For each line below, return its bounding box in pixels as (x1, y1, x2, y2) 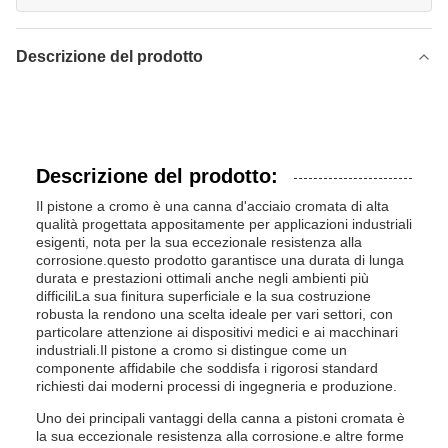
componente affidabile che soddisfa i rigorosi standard (36, 360, 378, 376)
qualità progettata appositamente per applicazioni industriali (36, 216, 412, 232)
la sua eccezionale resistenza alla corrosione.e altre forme (36, 428, 404, 444)
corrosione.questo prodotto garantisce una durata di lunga (36, 252, 404, 268)
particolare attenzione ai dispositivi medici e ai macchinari (36, 324, 398, 340)
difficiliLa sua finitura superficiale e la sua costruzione (36, 288, 371, 304)
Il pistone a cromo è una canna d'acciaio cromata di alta (36, 198, 389, 214)
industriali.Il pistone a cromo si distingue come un (36, 342, 347, 358)
